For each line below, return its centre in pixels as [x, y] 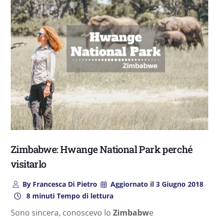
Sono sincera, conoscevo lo [62, 212]
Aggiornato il [132, 184]
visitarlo [29, 164]
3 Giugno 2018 [179, 184]
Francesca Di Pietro [64, 184]
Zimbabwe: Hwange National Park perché [102, 149]
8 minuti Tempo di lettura [69, 196]
